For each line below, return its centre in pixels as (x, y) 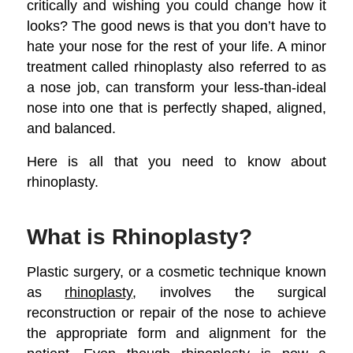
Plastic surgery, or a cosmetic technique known (176, 271)
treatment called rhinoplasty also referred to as (176, 67)
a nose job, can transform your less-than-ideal (176, 87)
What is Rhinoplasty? (139, 237)
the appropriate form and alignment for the (176, 333)
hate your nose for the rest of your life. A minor (176, 46)
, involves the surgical (230, 292)
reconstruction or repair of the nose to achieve (176, 312)
